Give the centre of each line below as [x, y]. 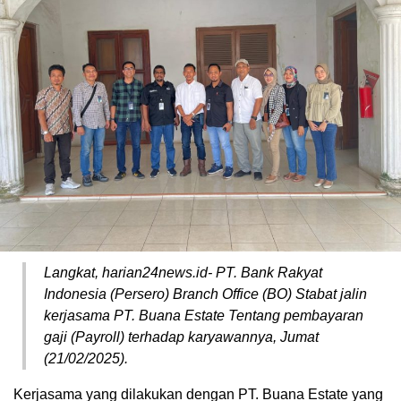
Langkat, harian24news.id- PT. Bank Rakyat [183, 272]
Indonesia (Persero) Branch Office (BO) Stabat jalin [205, 294]
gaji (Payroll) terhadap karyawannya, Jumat [181, 337]
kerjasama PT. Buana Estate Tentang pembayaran [204, 315]
